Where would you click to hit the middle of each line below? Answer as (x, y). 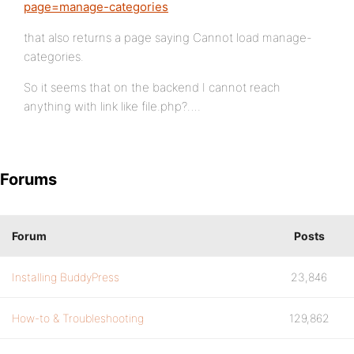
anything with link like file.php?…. (112, 106)
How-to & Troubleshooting (78, 318)
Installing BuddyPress (66, 277)
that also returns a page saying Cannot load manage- (168, 38)
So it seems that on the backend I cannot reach (152, 87)
